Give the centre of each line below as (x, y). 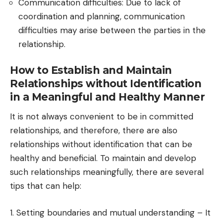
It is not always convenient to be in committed (102, 117)
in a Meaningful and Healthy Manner (107, 97)
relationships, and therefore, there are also (94, 131)
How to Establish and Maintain (91, 70)
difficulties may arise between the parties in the (112, 30)
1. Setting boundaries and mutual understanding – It (110, 212)
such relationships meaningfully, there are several (107, 172)
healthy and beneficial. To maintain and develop (103, 158)
